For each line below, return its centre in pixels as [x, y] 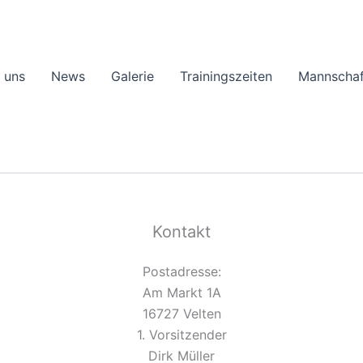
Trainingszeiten [226, 76]
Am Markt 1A [181, 293]
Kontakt [181, 232]
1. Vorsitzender [181, 335]
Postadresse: [181, 271]
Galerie [132, 76]
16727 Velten [181, 314]
